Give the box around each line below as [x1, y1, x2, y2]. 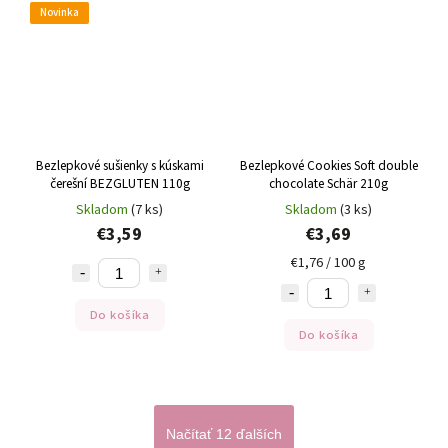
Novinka [40, 4, 79, 20]
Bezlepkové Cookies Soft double [239, 156, 418, 176]
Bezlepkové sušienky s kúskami [35, 156, 204, 176]
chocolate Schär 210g [327, 174, 388, 194]
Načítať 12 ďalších [166, 426, 282, 443]
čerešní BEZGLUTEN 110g [49, 174, 190, 194]
